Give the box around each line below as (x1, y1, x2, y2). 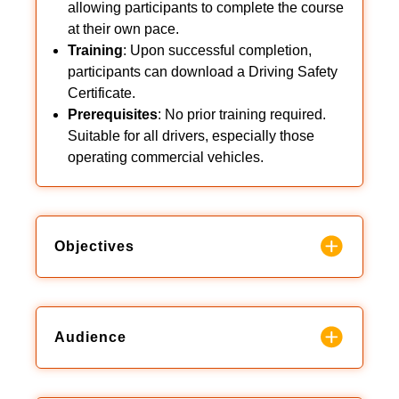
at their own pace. (68, 20, 179, 37)
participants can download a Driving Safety (68, 63, 338, 79)
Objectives (54, 238, 134, 254)
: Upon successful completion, (123, 42, 312, 58)
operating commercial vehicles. (68, 149, 264, 165)
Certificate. (68, 85, 135, 101)
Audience (54, 329, 126, 345)
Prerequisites (68, 106, 158, 122)
